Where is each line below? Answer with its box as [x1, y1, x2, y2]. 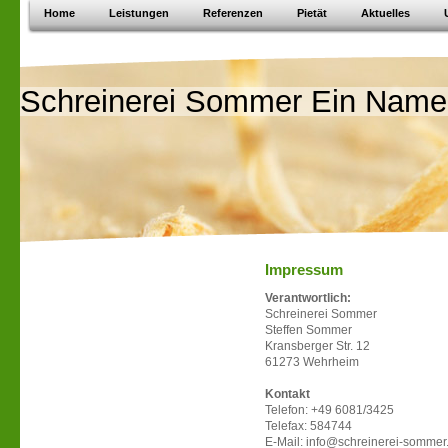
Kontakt [265, 387, 310, 401]
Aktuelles [361, 7, 410, 19]
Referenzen [203, 7, 263, 19]
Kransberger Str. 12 [265, 339, 370, 353]
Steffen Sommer [265, 323, 352, 337]
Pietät [297, 7, 327, 19]
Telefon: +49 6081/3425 [265, 403, 394, 417]
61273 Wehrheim [265, 355, 359, 369]
